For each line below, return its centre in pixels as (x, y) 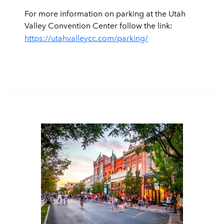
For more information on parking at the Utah (105, 13)
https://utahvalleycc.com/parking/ (86, 38)
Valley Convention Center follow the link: (99, 25)
